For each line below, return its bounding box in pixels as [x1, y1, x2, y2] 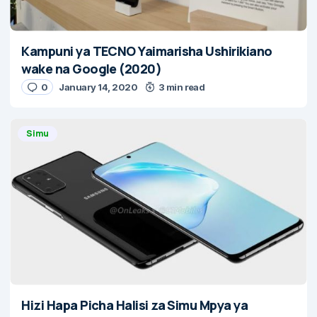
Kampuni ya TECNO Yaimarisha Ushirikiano [21, 42, 272, 59]
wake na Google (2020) [21, 59, 162, 77]
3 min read [158, 81, 205, 93]
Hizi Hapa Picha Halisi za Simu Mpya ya [21, 296, 248, 313]
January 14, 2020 [59, 81, 138, 93]
